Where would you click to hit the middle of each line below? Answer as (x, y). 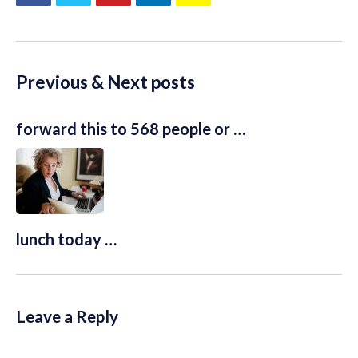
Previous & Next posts (105, 82)
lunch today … (66, 239)
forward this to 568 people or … (131, 128)
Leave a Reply (67, 316)
